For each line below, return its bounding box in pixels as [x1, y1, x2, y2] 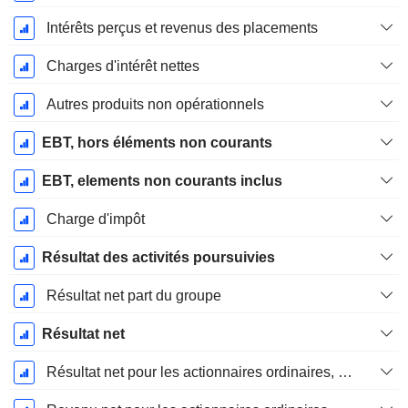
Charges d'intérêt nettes [46, 58, 199, 75]
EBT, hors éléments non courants [41, 135, 272, 151]
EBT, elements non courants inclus [41, 173, 282, 189]
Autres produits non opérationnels [46, 97, 264, 113]
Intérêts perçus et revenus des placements [46, 20, 318, 36]
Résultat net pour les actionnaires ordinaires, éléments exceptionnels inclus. [337, 364, 352, 381]
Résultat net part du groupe [46, 288, 221, 304]
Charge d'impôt [46, 211, 145, 228]
